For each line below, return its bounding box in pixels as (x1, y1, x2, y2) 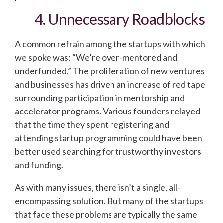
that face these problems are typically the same (15, 209, 197, 220)
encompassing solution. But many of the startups (15, 195, 203, 207)
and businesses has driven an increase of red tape (15, 79, 205, 90)
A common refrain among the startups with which (15, 38, 205, 50)
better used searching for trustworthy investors (15, 146, 201, 157)
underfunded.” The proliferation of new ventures (15, 65, 205, 77)
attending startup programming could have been (15, 132, 202, 144)
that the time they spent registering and (15, 119, 169, 130)
